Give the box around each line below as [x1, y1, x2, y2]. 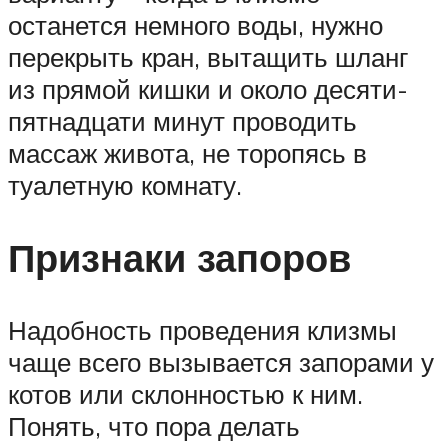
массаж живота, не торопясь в [8, 137, 367, 170]
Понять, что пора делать [8, 409, 300, 442]
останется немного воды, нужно [8, 9, 383, 42]
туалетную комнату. [8, 169, 242, 202]
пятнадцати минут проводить [8, 105, 357, 138]
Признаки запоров [8, 232, 351, 282]
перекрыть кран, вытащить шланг [8, 41, 408, 74]
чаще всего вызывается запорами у [8, 345, 434, 378]
